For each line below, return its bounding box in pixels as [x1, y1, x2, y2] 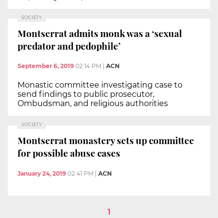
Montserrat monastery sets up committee [18, 133, 194, 146]
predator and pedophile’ [18, 39, 121, 52]
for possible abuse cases [18, 146, 120, 159]
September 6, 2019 [18, 62, 74, 70]
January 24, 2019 [18, 169, 66, 177]
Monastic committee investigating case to [18, 80, 182, 90]
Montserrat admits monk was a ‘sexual [18, 26, 182, 39]
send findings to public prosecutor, [18, 90, 154, 99]
